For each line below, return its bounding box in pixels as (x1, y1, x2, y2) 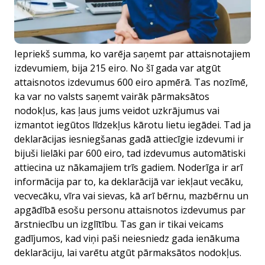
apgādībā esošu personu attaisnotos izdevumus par (14, 203, 245, 216)
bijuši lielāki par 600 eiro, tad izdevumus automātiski (14, 147, 245, 160)
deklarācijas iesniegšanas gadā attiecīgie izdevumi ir (14, 132, 244, 146)
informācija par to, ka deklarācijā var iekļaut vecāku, (14, 175, 243, 188)
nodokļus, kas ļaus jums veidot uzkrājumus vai (14, 104, 219, 117)
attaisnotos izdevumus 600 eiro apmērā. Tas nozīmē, (14, 76, 248, 89)
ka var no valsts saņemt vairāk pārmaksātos (14, 90, 209, 103)
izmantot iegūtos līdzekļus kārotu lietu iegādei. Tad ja (14, 118, 251, 131)
